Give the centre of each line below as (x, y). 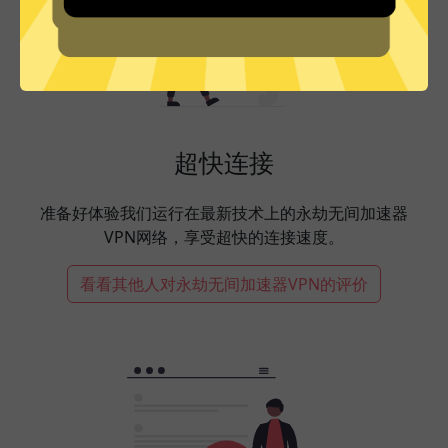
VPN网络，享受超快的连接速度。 (224, 236)
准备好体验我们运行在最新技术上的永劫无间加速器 (224, 212)
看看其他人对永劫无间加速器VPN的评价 (224, 283)
